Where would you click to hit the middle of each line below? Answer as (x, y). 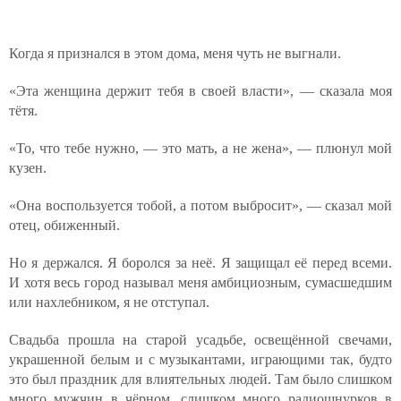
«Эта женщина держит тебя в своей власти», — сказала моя (200, 91)
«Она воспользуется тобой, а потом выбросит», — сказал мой (200, 205)
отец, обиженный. (64, 225)
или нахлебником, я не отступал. (109, 302)
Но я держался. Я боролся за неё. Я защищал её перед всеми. (200, 263)
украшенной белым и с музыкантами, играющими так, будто (200, 359)
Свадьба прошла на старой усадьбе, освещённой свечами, (200, 340)
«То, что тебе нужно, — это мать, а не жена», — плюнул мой (200, 148)
